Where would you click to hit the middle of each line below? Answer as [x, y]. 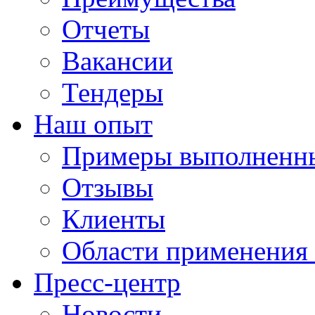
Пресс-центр [107, 282]
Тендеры [112, 92]
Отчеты [106, 29]
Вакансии [117, 60]
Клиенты [114, 219]
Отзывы [108, 187]
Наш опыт [93, 124]
